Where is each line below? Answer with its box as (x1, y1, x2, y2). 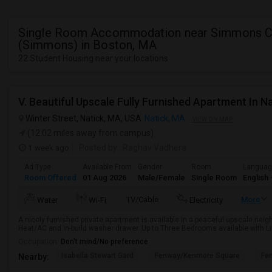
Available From (83, 163, 132, 171)
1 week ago (26, 143, 69, 152)
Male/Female (138, 173, 185, 182)
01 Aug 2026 (83, 173, 126, 182)
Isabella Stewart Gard (61, 251, 134, 260)
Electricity (189, 195, 223, 205)
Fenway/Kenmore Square (155, 251, 240, 260)
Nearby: (18, 251, 49, 262)
